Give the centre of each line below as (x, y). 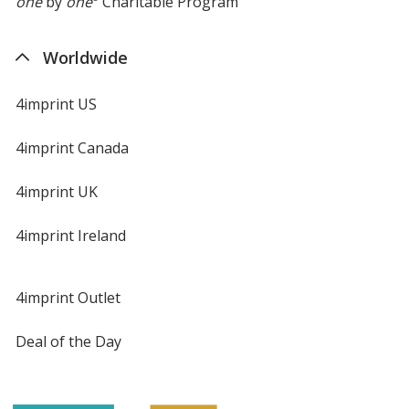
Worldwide (85, 57)
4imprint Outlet (68, 297)
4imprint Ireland (70, 235)
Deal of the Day (68, 341)
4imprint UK (56, 191)
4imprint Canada (72, 147)
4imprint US (56, 104)
